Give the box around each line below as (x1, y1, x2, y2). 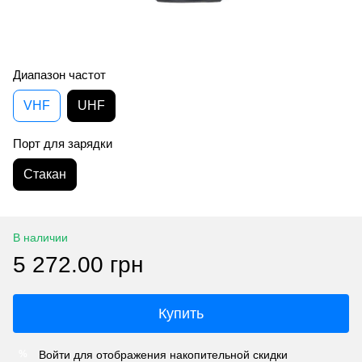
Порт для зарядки (13, 136, 112, 150)
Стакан (23, 166, 66, 181)
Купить (158, 305, 204, 322)
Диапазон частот (13, 67, 106, 82)
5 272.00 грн (13, 251, 143, 277)
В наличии (13, 230, 68, 244)
